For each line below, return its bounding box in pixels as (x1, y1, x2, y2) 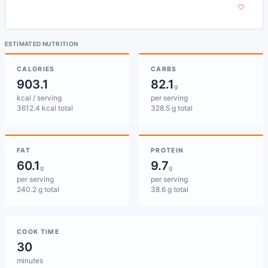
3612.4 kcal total (17, 103, 73, 112)
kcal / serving (17, 93, 62, 102)
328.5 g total (151, 103, 193, 112)
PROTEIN (151, 147, 184, 154)
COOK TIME (17, 228, 60, 236)
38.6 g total (151, 185, 188, 194)
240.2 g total (17, 185, 59, 194)
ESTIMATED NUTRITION (5, 40, 78, 47)
